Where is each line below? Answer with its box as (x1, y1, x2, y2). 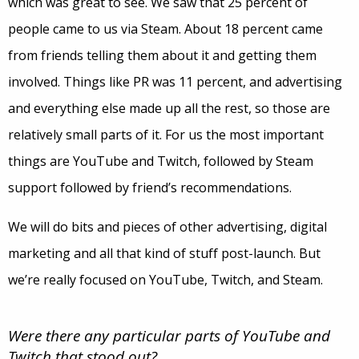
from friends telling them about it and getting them (8, 46, 317, 64)
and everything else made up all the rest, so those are (8, 99, 330, 117)
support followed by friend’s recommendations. (8, 179, 292, 196)
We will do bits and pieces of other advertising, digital (8, 218, 327, 236)
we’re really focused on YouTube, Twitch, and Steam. (8, 271, 323, 288)
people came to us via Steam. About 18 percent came (8, 20, 323, 38)
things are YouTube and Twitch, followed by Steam (8, 152, 313, 170)
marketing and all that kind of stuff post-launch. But (8, 244, 321, 262)
